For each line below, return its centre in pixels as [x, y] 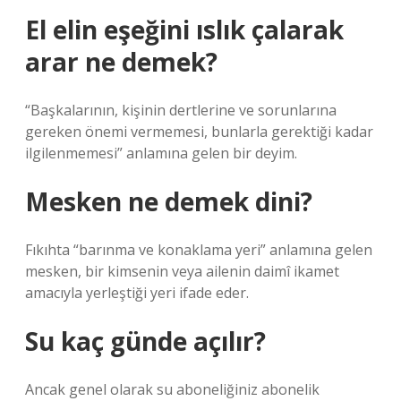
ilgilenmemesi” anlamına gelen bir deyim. [161, 153]
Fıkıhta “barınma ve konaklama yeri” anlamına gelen [199, 250]
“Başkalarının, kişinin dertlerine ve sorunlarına [181, 110]
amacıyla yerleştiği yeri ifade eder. [137, 293]
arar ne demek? [121, 62]
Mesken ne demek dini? [169, 201]
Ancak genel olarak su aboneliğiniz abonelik [172, 389]
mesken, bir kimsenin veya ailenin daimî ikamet [182, 271]
